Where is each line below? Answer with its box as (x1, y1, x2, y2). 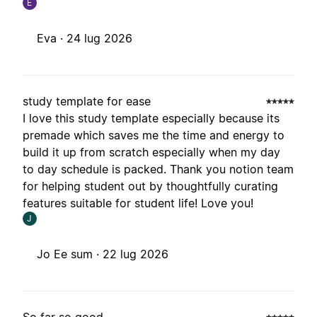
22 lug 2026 (103, 247, 168, 262)
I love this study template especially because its (23, 111, 279, 126)
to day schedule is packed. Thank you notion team (23, 162, 294, 177)
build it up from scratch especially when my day (23, 145, 280, 160)
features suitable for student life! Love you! (23, 196, 253, 211)
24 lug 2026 (67, 31, 132, 46)
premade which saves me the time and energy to (23, 128, 284, 143)
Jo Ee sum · (37, 247, 103, 262)
